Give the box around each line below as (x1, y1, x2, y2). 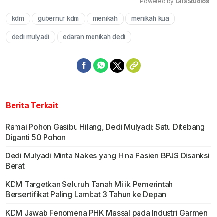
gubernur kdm (38, 15, 79, 23)
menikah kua (131, 15, 169, 23)
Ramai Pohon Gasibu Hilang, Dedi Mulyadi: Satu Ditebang (5, 122, 205, 132)
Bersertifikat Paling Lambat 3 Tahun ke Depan (5, 189, 167, 200)
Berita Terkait (6, 100, 58, 110)
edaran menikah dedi (62, 33, 125, 41)
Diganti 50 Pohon (5, 132, 66, 142)
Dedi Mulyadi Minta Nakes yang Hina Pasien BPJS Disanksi (5, 151, 210, 161)
